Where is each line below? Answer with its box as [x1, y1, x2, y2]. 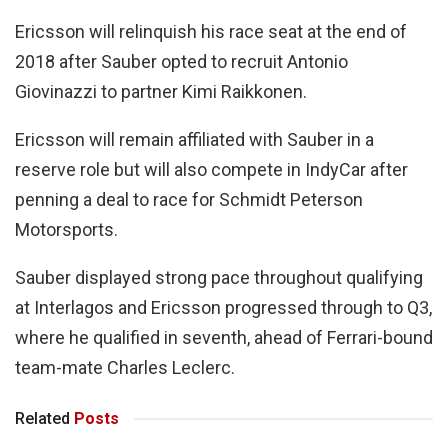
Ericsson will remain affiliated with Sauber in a [15, 129, 374, 151]
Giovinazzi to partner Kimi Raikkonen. [15, 81, 307, 103]
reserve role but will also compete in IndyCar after [15, 159, 408, 181]
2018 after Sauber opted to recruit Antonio [15, 51, 348, 73]
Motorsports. [15, 219, 118, 241]
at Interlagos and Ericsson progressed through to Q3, [15, 297, 432, 319]
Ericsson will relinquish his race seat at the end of [15, 21, 407, 43]
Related [15, 409, 70, 429]
